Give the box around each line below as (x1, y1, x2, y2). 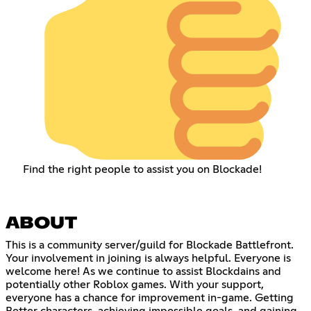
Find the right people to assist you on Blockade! (22, 163, 262, 175)
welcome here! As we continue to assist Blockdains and (6, 265, 281, 277)
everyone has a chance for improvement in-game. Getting (6, 292, 294, 303)
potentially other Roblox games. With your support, (6, 278, 264, 290)
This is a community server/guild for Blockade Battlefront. (6, 239, 294, 251)
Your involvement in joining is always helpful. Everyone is (6, 252, 291, 264)
